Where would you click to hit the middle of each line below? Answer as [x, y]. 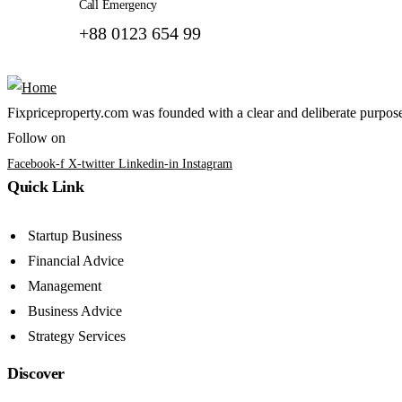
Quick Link [46, 187]
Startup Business [75, 236]
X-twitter [92, 164]
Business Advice [75, 311]
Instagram [207, 164]
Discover [36, 373]
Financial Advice [76, 261]
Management [65, 286]
